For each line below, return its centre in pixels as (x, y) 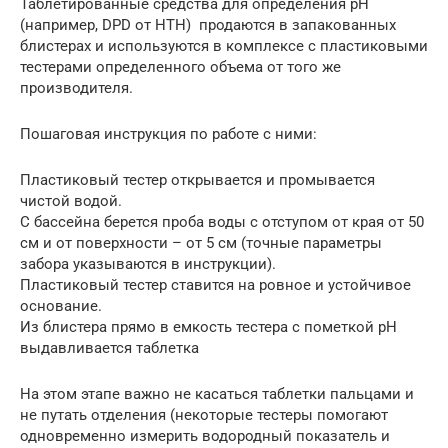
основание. (61, 305)
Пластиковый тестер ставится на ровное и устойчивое (215, 284)
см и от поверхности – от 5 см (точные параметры (201, 242)
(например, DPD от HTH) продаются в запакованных (208, 24)
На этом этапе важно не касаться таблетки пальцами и (217, 393)
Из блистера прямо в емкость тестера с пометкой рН (208, 326)
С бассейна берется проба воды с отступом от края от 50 (222, 221)
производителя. (76, 87)
